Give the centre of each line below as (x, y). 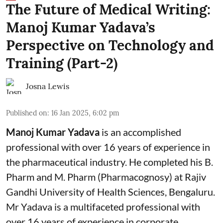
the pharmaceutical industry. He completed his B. (110, 162)
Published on (27, 113)
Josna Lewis (48, 86)
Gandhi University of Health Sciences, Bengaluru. (111, 191)
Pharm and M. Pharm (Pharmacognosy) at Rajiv (106, 176)
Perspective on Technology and (110, 45)
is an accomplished (140, 132)
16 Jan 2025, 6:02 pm (85, 113)
